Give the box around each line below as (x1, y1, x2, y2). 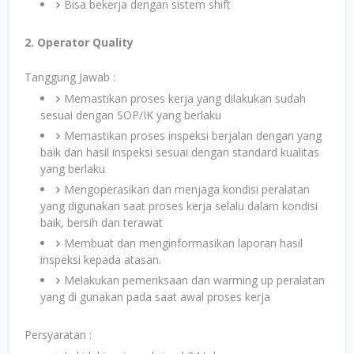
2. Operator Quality (24, 35, 134, 50)
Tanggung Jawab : (24, 70, 115, 85)
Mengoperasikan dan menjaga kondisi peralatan (64, 182, 310, 197)
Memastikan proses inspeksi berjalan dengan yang (64, 128, 322, 143)
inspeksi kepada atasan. (40, 252, 161, 267)
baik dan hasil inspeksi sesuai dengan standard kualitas (40, 145, 319, 160)
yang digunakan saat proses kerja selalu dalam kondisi (40, 198, 318, 213)
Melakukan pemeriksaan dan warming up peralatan (64, 273, 325, 288)
